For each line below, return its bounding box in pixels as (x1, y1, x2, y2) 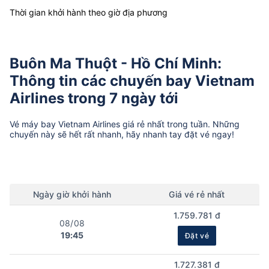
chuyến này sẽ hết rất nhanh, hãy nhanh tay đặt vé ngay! (10, 128, 234, 139)
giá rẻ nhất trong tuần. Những (120, 118, 240, 129)
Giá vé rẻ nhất (169, 189, 225, 199)
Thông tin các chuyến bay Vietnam (10, 71, 255, 89)
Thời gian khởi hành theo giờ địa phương (10, 7, 168, 18)
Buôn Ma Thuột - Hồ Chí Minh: (10, 54, 222, 72)
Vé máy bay (10, 118, 58, 129)
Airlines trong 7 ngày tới (10, 89, 178, 107)
